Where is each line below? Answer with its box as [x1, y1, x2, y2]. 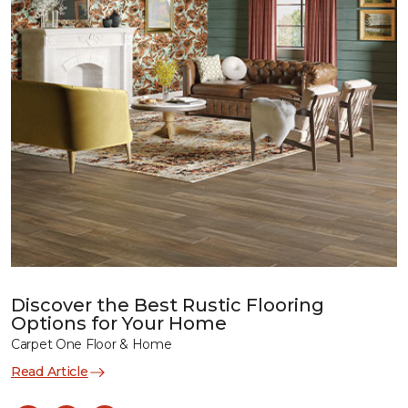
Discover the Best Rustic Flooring [11, 294, 324, 316]
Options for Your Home [11, 312, 227, 334]
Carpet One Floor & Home [11, 336, 172, 352]
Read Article [11, 363, 88, 380]
